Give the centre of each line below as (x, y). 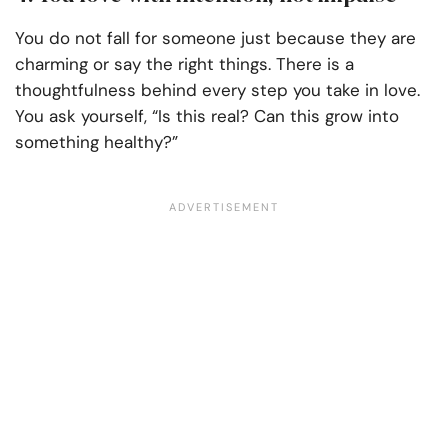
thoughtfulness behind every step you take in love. (217, 90)
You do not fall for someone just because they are (215, 38)
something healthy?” (96, 142)
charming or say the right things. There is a (184, 64)
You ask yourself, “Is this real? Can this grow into (207, 116)
